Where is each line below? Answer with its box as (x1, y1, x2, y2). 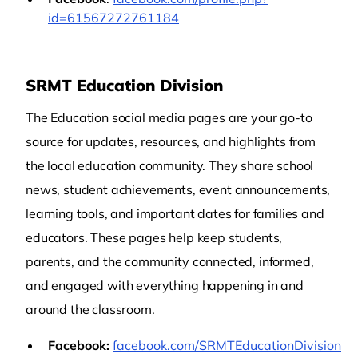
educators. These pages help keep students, (26, 229, 283, 245)
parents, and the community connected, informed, (26, 253, 314, 269)
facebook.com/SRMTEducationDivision (113, 337, 341, 353)
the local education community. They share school (26, 157, 314, 173)
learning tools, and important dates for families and (26, 205, 324, 221)
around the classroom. (26, 301, 155, 317)
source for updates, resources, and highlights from (26, 133, 316, 149)
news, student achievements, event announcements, (26, 181, 331, 197)
